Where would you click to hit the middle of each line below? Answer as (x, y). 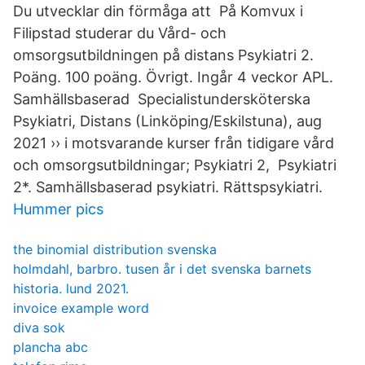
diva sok (39, 328)
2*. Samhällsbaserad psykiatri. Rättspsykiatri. (168, 187)
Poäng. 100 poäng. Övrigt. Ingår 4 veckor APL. (173, 77)
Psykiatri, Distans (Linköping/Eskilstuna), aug (167, 121)
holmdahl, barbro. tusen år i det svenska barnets (162, 269)
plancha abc (51, 347)
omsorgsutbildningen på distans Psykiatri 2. (163, 55)
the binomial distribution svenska (115, 249)
